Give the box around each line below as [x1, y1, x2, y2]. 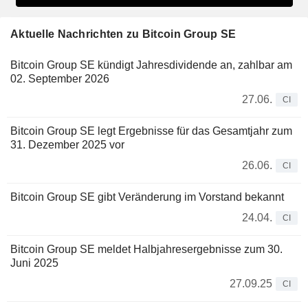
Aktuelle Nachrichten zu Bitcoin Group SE [10, 27, 236, 40]
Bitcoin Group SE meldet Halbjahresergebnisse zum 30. [10, 243, 283, 255]
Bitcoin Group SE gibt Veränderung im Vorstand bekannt [10, 190, 284, 203]
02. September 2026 [10, 72, 109, 85]
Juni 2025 [10, 256, 58, 269]
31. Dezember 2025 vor [10, 138, 124, 151]
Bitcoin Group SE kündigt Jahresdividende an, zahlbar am [10, 58, 292, 71]
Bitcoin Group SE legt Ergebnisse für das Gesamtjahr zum [10, 124, 292, 137]
